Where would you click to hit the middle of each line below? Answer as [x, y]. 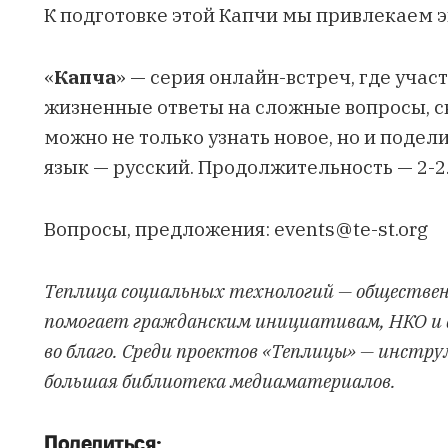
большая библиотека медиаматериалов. [220, 380]
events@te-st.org [351, 228]
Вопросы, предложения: [159, 228]
